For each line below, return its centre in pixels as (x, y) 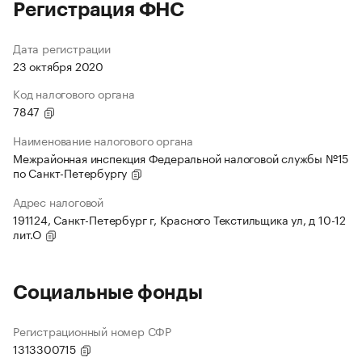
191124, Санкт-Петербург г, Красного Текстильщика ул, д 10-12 (179, 219)
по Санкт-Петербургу (72, 173)
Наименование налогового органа (103, 140)
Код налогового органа (74, 93)
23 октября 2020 (58, 66)
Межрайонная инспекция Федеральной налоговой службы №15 (181, 158)
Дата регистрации (62, 48)
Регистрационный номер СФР (92, 331)
